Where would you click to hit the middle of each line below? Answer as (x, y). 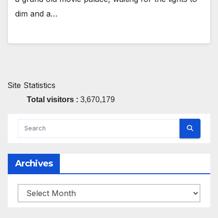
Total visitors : (54, 99)
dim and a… (36, 14)
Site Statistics (31, 85)
